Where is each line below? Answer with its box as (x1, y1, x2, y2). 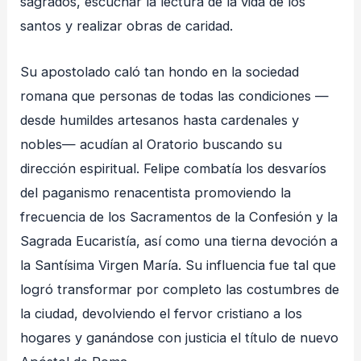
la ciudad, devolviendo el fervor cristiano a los (20, 305, 303, 322)
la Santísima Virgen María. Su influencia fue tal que (20, 256, 337, 273)
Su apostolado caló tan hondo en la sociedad (20, 63, 300, 80)
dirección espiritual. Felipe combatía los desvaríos (20, 160, 327, 176)
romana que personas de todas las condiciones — (20, 87, 330, 104)
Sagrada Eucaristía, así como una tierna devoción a (20, 232, 338, 249)
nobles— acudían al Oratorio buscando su (20, 135, 283, 152)
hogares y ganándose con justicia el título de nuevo (20, 329, 339, 346)
